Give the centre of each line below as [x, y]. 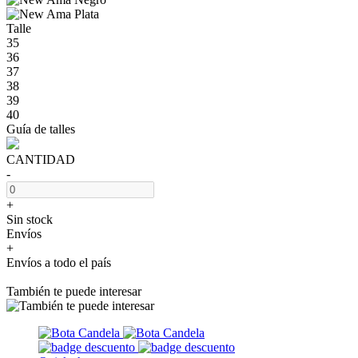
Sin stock [30, 219]
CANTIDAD [41, 159]
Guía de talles [41, 129]
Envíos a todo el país [59, 262]
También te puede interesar [74, 291]
